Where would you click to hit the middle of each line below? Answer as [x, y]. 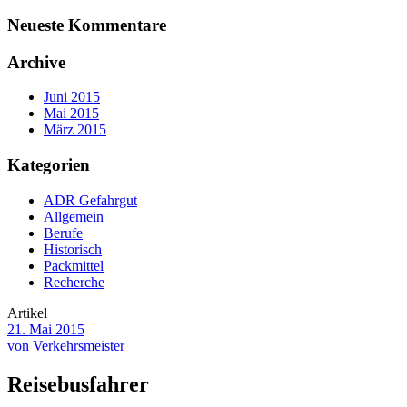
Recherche [74, 282]
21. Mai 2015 [46, 329]
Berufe [63, 233]
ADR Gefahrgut [90, 200]
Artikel [27, 313]
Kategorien [49, 165]
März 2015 [75, 130]
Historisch [73, 249]
